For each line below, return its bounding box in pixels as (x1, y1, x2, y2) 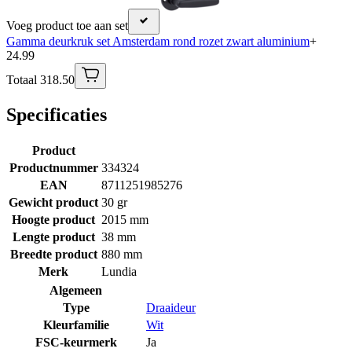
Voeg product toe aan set (6, 19, 128, 33)
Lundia (101, 265, 137, 279)
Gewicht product (9, 196, 98, 210)
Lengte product (12, 230, 95, 244)
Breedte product (9, 247, 97, 262)
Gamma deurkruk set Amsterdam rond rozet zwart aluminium (6, 35, 310, 49)
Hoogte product (12, 213, 95, 227)
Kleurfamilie (42, 318, 109, 332)
